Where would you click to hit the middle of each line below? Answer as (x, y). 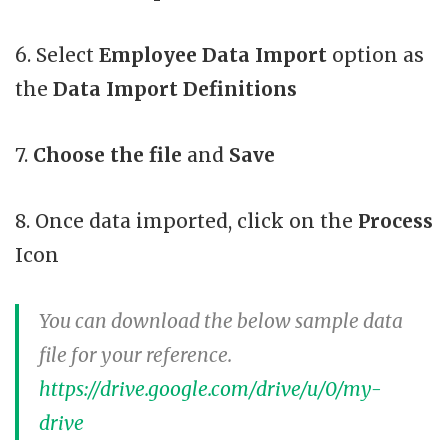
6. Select (57, 54)
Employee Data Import (213, 54)
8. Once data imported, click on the (186, 220)
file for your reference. (135, 354)
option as (375, 54)
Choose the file (105, 154)
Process (395, 220)
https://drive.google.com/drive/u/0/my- (210, 388)
